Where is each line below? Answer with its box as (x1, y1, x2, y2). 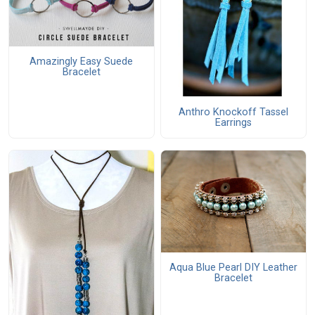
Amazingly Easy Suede (30, 55, 134, 67)
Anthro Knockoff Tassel (178, 105, 288, 118)
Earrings (214, 116, 252, 129)
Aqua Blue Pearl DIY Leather (169, 262, 297, 274)
